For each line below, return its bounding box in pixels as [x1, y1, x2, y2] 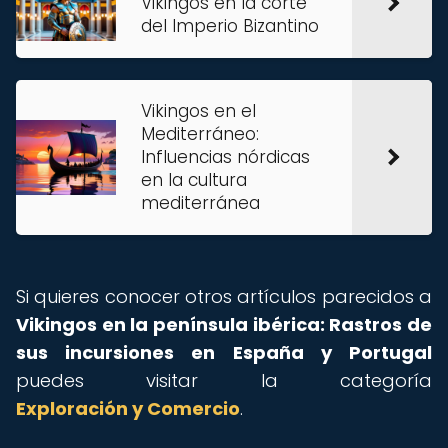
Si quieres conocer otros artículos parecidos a [16, 284, 432, 309]
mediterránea [141, 191, 260, 215]
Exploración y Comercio [16, 396, 240, 421]
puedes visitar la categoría [16, 368, 432, 393]
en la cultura [141, 168, 247, 192]
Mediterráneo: [141, 122, 259, 146]
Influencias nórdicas [141, 145, 310, 169]
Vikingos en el [141, 99, 256, 123]
